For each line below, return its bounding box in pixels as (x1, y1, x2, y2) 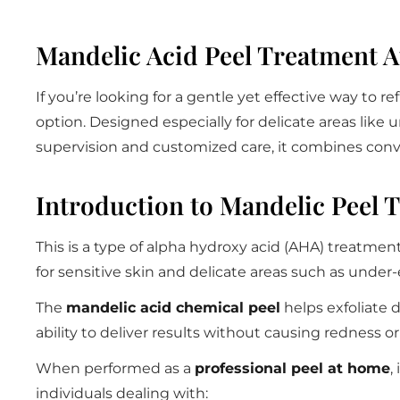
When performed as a (36, 359, 195, 377)
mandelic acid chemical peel (66, 298, 280, 316)
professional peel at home (195, 359, 390, 377)
